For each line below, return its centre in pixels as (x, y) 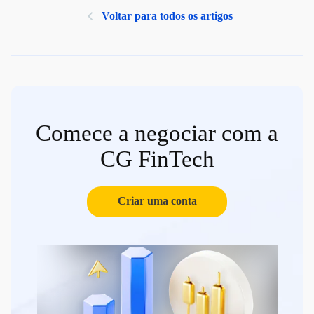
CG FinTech (157, 159)
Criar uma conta (157, 201)
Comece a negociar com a (157, 133)
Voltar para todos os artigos (167, 16)
